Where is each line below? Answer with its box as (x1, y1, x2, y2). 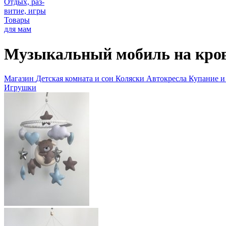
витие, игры (4, 7, 46, 16)
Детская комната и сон (36, 74, 114, 83)
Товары (4, 16, 30, 25)
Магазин (4, 74, 34, 83)
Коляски (116, 74, 144, 83)
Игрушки (4, 83, 36, 92)
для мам (4, 25, 31, 34)
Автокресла (146, 74, 187, 83)
